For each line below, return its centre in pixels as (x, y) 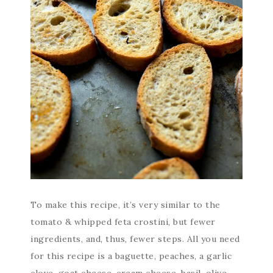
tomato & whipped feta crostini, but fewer (123, 222)
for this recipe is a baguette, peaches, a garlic (131, 256)
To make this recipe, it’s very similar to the (126, 204)
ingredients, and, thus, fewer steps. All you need (135, 239)
